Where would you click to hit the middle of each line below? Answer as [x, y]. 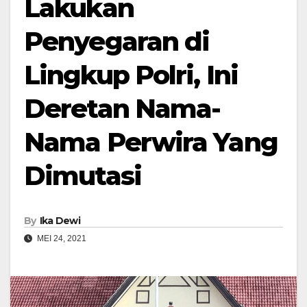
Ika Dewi [60, 221]
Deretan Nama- [122, 108]
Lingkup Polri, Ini [131, 75]
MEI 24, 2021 [61, 239]
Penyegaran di [117, 41]
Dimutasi [83, 175]
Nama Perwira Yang [151, 142]
